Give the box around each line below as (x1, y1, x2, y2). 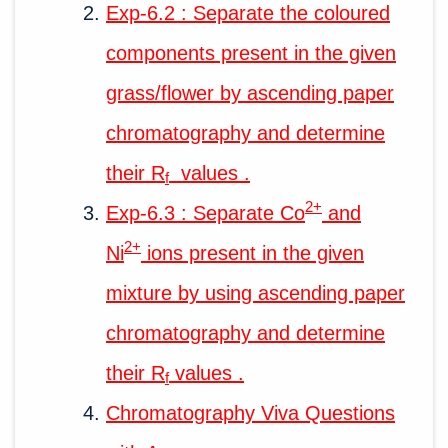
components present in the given (106, 41, 396, 64)
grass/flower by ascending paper (106, 81, 394, 104)
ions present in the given (141, 241, 364, 264)
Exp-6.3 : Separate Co (106, 201, 305, 224)
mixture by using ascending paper (106, 281, 405, 304)
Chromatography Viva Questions (106, 401, 395, 424)
